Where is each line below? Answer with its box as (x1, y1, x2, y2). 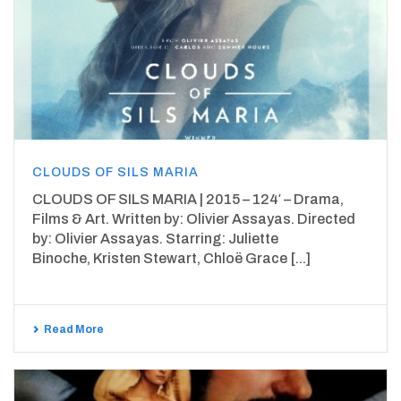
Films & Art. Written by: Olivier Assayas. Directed (32, 210, 355, 226)
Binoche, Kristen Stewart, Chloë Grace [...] (32, 250, 311, 266)
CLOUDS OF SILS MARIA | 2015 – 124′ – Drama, (32, 191, 344, 207)
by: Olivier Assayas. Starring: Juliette (32, 230, 278, 246)
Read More (44, 322, 104, 336)
